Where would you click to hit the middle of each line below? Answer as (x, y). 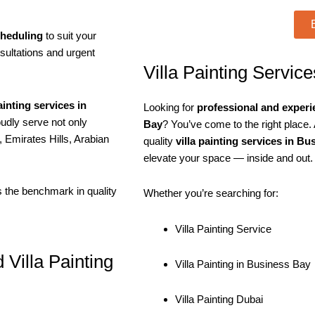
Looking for (170, 108)
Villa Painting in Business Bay (243, 264)
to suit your (70, 36)
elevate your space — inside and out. (228, 158)
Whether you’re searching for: (211, 193)
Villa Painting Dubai (219, 300)
